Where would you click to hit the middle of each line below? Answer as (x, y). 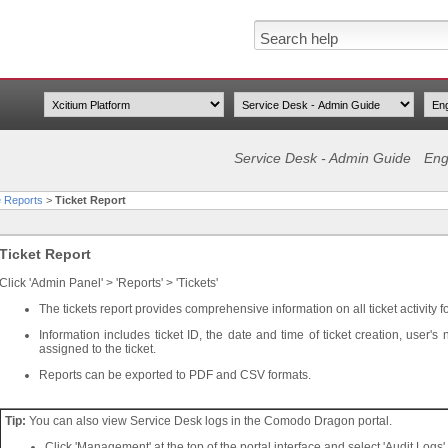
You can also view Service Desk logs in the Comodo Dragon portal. (210, 421)
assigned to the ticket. (97, 349)
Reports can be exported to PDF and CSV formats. (175, 375)
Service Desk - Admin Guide (322, 158)
